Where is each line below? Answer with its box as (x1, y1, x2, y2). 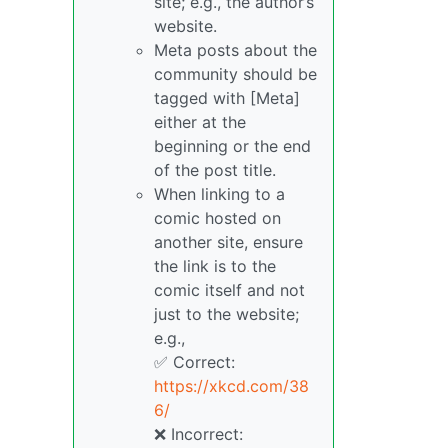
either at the (154, 112, 246, 132)
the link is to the (154, 256, 276, 276)
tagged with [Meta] (154, 88, 300, 108)
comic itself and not (154, 280, 305, 300)
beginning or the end (154, 136, 311, 156)
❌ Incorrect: (154, 424, 243, 444)
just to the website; (154, 304, 299, 324)
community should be (154, 64, 317, 84)
